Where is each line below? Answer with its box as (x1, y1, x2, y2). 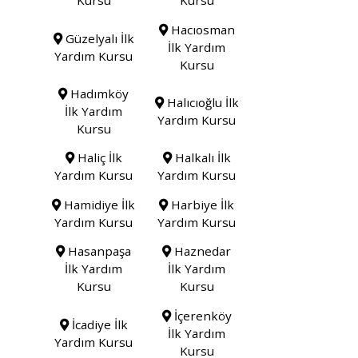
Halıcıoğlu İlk (163, 94, 239, 111)
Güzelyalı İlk (62, 30, 134, 46)
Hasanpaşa (65, 243, 132, 260)
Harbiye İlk (168, 196, 235, 213)
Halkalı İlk (171, 149, 231, 166)
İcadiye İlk (68, 316, 128, 332)
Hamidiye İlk (61, 196, 136, 213)
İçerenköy (170, 307, 232, 324)
